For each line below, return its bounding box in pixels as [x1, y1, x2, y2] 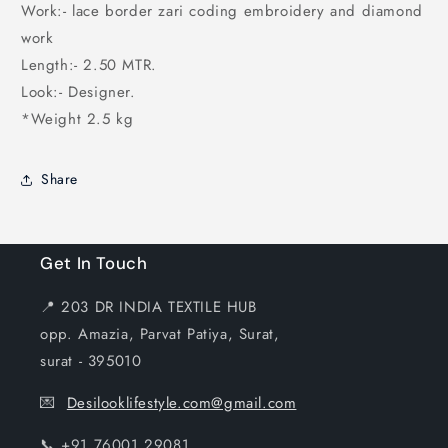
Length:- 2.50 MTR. [21, 53, 157, 76]
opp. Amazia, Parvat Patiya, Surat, [40, 322, 280, 345]
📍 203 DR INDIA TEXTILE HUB [40, 295, 257, 318]
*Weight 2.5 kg [21, 107, 134, 130]
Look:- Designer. [21, 80, 136, 103]
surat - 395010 [40, 349, 142, 372]
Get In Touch [40, 251, 148, 274]
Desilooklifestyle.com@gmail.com [66, 391, 297, 414]
